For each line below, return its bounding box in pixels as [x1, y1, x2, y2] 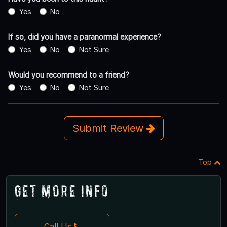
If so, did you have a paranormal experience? [8, 32, 161, 41]
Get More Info [15, 181, 109, 200]
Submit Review [72, 122, 146, 134]
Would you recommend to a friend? [8, 70, 129, 79]
